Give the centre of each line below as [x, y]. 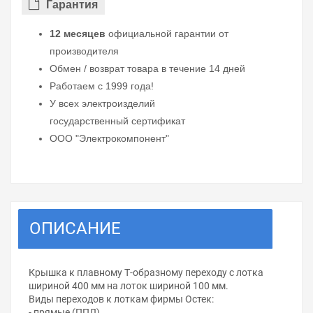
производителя [84, 51]
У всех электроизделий [102, 104]
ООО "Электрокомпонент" [109, 139]
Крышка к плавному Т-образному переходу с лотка [146, 273]
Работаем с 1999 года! [102, 86]
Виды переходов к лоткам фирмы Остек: [121, 299]
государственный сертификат [117, 121]
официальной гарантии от [167, 34]
